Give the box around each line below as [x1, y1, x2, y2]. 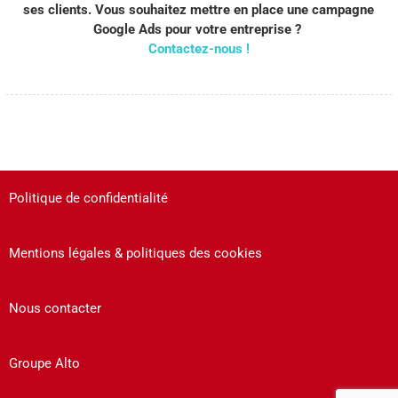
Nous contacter [9, 300, 101, 316]
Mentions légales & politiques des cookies [9, 245, 262, 261]
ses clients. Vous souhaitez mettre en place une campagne [23, 2, 375, 18]
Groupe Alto [9, 355, 80, 371]
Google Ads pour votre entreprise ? [92, 21, 305, 37]
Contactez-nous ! [147, 41, 250, 57]
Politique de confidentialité [9, 190, 168, 206]
